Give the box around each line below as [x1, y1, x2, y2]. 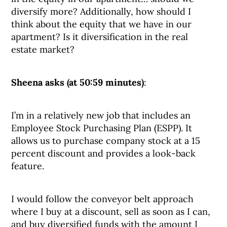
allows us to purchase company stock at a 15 [11, 135, 201, 146]
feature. [11, 160, 45, 172]
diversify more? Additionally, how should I [11, 6, 192, 17]
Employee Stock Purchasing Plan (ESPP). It [11, 122, 193, 134]
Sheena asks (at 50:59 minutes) [11, 77, 144, 88]
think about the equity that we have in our [11, 18, 192, 30]
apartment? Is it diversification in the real [11, 31, 188, 43]
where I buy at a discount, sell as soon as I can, [11, 206, 211, 217]
